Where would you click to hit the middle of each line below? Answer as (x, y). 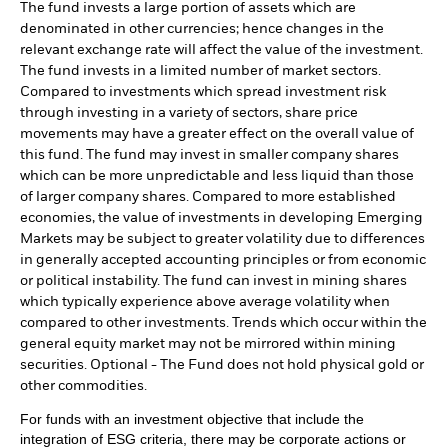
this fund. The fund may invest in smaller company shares (209, 155)
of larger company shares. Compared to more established (208, 197)
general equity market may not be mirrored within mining (208, 344)
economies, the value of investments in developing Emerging (221, 218)
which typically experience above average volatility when (205, 302)
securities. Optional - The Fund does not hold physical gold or (222, 365)
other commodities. (83, 386)
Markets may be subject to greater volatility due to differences (222, 239)
